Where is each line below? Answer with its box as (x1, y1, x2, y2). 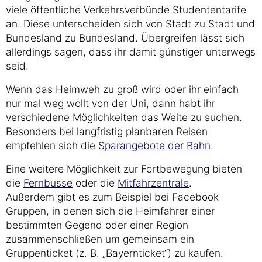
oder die (73, 177, 118, 189)
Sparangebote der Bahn (98, 139, 211, 151)
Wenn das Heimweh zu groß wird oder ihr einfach (6, 83, 239, 95)
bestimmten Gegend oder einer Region (6, 219, 188, 231)
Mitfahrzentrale (118, 177, 189, 189)
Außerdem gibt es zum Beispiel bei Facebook (6, 191, 219, 203)
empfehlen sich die (6, 139, 98, 151)
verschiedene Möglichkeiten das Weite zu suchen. (6, 111, 242, 123)
